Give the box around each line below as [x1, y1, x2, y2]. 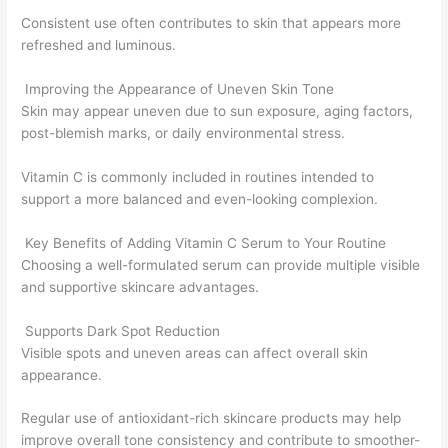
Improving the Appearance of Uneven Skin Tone [21, 80, 335, 97]
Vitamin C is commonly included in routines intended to [21, 168, 375, 185]
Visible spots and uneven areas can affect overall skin [21, 344, 369, 361]
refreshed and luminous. [21, 37, 177, 54]
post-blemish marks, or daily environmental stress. [21, 124, 346, 141]
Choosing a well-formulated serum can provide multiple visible [21, 256, 421, 273]
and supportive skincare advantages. [21, 278, 260, 295]
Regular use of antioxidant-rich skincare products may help [21, 410, 402, 427]
